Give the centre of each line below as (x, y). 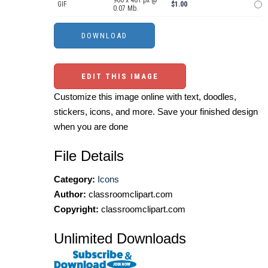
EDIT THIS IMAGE (120, 77)
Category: (74, 179)
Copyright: (76, 209)
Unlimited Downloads (120, 239)
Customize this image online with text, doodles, (145, 97)
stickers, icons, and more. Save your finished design (156, 112)
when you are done (91, 127)
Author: (70, 194)
